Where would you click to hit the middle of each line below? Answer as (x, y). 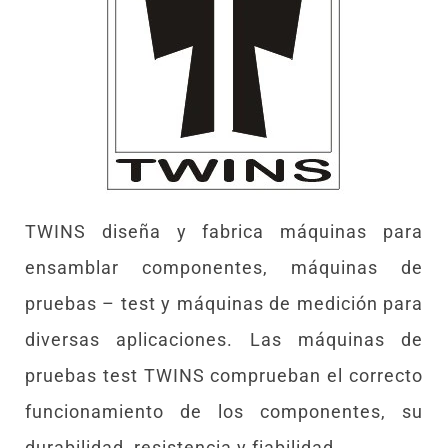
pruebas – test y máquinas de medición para (224, 303)
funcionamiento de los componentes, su (224, 411)
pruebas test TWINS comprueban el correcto (224, 375)
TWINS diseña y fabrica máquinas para (224, 231)
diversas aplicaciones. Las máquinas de (224, 339)
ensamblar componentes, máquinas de (224, 267)
